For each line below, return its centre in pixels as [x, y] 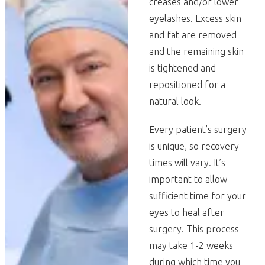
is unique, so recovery [194, 146]
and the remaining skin [196, 51]
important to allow [188, 179]
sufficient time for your [198, 196]
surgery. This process [194, 229]
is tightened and [182, 68]
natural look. [175, 101]
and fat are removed [193, 35]
